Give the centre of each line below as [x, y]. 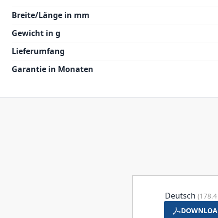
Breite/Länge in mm [51, 15]
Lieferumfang [38, 51]
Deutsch [181, 196]
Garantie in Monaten [53, 69]
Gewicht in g [36, 33]
